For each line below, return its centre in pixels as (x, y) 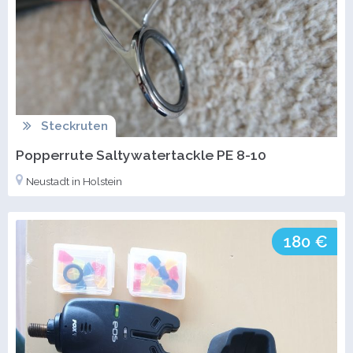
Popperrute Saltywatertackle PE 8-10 (141, 155)
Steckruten (74, 126)
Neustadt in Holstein (74, 182)
